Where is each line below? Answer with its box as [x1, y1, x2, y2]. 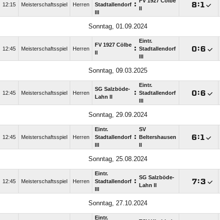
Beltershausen [139, 134, 176, 140]
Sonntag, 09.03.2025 [88, 67, 147, 75]
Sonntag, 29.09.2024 [88, 111, 147, 119]
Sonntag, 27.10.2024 [88, 199, 147, 207]
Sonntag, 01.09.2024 [88, 23, 147, 30]
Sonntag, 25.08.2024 [88, 155, 147, 163]
